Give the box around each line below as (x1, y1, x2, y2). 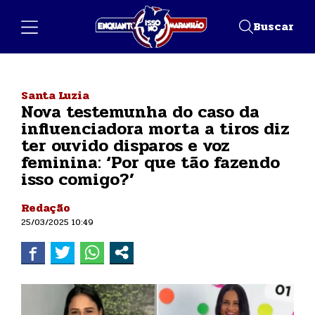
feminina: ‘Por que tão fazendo (21, 149, 280, 176)
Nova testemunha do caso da (21, 98, 259, 125)
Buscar (253, 17, 294, 35)
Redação (21, 198, 70, 217)
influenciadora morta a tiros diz (21, 115, 290, 142)
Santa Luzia (21, 86, 89, 104)
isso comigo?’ (21, 166, 134, 193)
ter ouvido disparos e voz (21, 132, 230, 159)
